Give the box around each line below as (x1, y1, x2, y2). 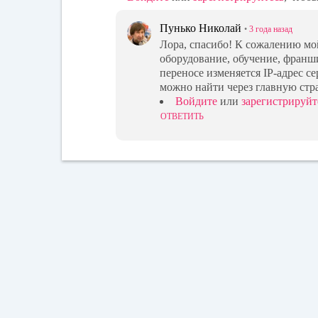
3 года (249, 23, 271, 34)
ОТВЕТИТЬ (160, 111, 204, 122)
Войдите (175, 94, 217, 107)
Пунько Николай (160, 21, 241, 34)
